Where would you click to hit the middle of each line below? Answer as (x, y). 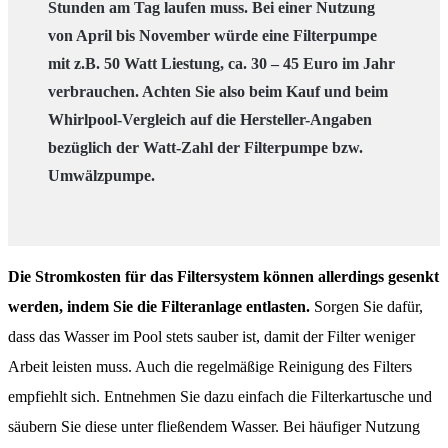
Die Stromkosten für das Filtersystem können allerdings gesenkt (223, 276)
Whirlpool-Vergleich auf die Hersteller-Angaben (210, 119)
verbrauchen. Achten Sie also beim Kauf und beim (218, 91)
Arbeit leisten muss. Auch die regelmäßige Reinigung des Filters (210, 366)
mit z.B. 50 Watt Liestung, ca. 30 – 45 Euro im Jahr (221, 63)
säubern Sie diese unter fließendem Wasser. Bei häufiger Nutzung (214, 426)
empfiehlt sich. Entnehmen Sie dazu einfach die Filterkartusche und (220, 396)
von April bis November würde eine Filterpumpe (212, 35)
